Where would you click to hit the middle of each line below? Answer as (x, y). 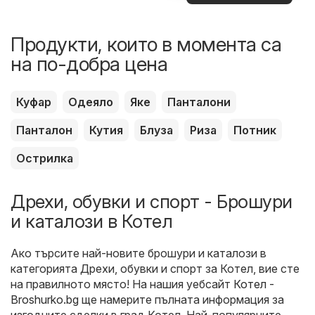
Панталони (199, 102)
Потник (255, 130)
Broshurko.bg (45, 300)
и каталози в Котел (91, 221)
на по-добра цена (89, 64)
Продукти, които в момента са (146, 45)
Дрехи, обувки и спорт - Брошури (152, 202)
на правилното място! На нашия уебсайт (122, 284)
